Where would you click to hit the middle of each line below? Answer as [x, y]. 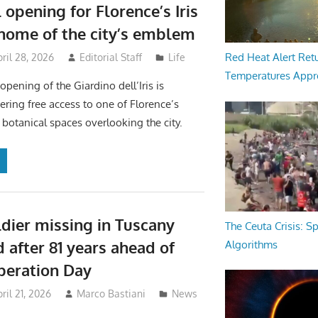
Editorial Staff [111, 57]
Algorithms [251, 244]
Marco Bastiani [111, 294]
